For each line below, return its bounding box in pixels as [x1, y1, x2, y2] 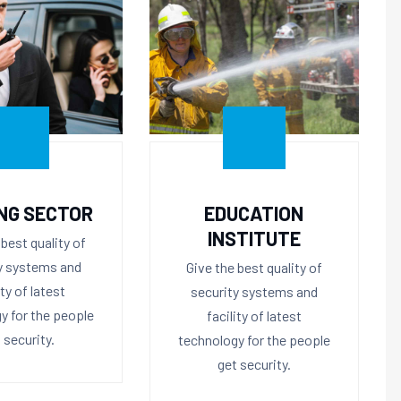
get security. [217, 354, 291, 372]
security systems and [190, 282, 318, 300]
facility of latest [206, 306, 302, 324]
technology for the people [177, 330, 330, 348]
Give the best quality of [185, 258, 322, 276]
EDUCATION [204, 200, 304, 225]
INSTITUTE [207, 226, 301, 250]
